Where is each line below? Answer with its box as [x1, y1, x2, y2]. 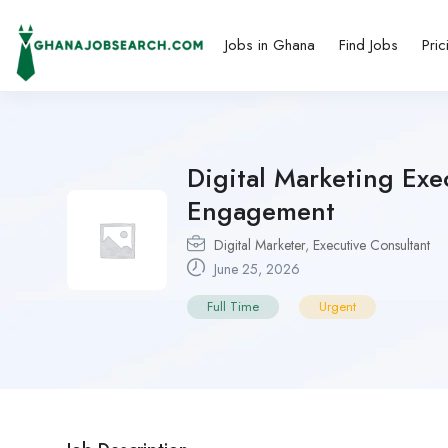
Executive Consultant [313, 234, 430, 255]
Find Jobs [339, 34, 399, 57]
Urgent [319, 296, 356, 316]
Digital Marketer [214, 234, 305, 255]
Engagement [187, 191, 335, 230]
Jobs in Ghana [225, 34, 316, 57]
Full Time [207, 296, 259, 316]
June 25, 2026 [210, 258, 300, 279]
